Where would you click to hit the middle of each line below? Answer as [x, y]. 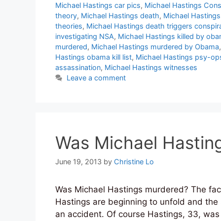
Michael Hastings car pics [98, 5]
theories [69, 26]
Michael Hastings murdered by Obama [155, 47]
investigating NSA [85, 37]
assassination [78, 68]
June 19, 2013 [78, 162]
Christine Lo [134, 162]
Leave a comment [96, 78]
